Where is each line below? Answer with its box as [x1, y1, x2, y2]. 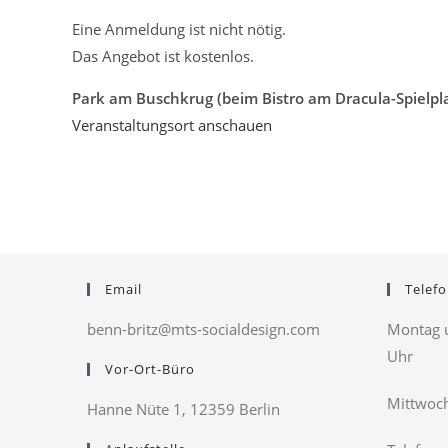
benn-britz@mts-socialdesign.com [87, 319, 320, 340]
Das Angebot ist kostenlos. [72, 46, 254, 67]
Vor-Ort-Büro [105, 360, 195, 379]
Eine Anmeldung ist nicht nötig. [72, 19, 286, 40]
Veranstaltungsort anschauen [72, 115, 272, 136]
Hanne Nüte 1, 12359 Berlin [87, 399, 280, 420]
